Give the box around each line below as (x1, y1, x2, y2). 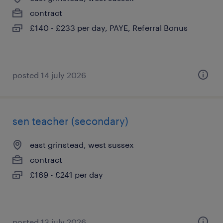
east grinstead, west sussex (30, 140, 134, 149)
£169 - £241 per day (30, 170, 103, 179)
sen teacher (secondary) (12, 115, 128, 127)
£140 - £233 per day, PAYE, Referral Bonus (30, 23, 188, 32)
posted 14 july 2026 (12, 70, 86, 80)
